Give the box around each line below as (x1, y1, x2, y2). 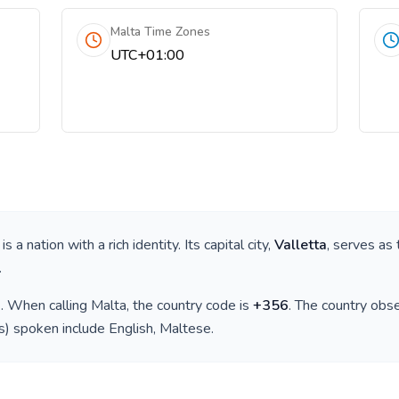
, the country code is (126, 296, 253, 315)
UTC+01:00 (110, 45, 185, 65)
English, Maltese (109, 319, 211, 338)
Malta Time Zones (110, 23, 211, 40)
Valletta (274, 235, 327, 255)
